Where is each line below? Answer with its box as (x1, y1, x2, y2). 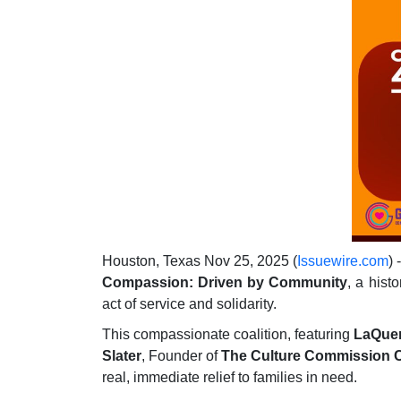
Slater (102, 348, 141, 364)
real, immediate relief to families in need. (102, 370, 357, 386)
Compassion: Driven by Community (102, 275, 348, 291)
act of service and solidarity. (102, 296, 277, 312)
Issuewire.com (297, 253, 389, 269)
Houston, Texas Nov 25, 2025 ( (102, 253, 298, 269)
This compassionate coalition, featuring (102, 327, 354, 343)
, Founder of (141, 348, 221, 364)
